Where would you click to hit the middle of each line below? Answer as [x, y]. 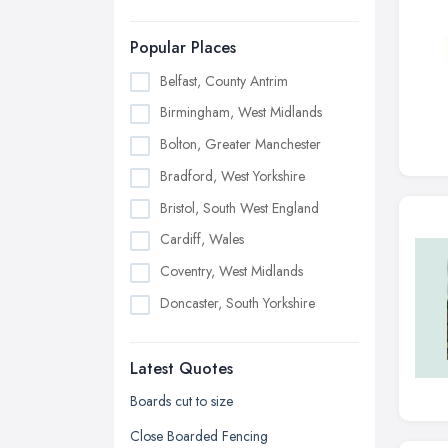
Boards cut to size [181, 400]
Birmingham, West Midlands [241, 112]
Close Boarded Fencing [199, 435]
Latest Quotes [181, 368]
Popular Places [183, 47]
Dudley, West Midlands [226, 334]
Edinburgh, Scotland [219, 366]
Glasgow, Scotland [215, 398]
